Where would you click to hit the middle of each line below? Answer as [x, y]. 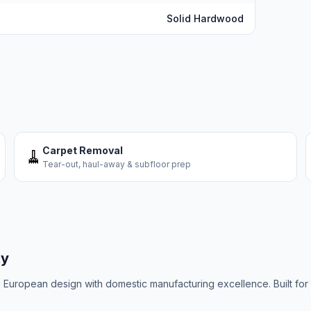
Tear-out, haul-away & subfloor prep [117, 164]
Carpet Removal [83, 150]
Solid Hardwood [205, 18]
